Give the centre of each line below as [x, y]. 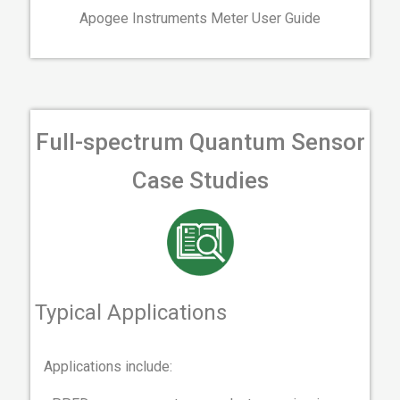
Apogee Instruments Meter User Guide [200, 19]
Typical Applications [131, 313]
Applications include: [108, 367]
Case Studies [200, 181]
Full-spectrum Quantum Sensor [200, 142]
